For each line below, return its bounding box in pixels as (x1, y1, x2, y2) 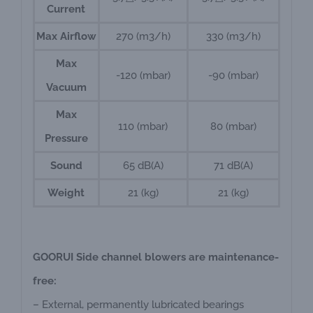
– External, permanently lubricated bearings (32, 298, 244, 312)
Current (47, 3, 86, 16)
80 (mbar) (210, 120, 256, 133)
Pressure (44, 132, 88, 145)
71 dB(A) (213, 159, 253, 173)
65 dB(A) (122, 159, 163, 173)
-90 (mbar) (208, 69, 259, 82)
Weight (48, 187, 85, 200)
